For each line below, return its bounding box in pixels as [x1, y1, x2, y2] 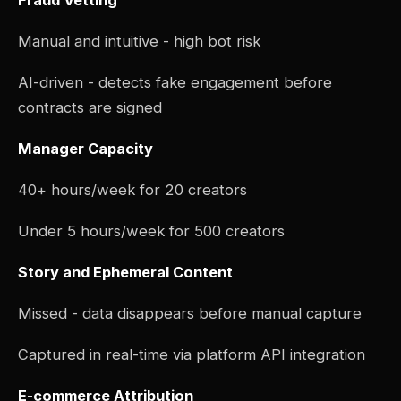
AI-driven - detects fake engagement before [18, 73, 332, 92]
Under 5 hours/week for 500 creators [18, 222, 285, 241]
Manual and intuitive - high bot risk [18, 32, 260, 51]
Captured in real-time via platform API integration [18, 346, 365, 364]
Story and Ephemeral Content [18, 263, 233, 282]
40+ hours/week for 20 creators [18, 181, 247, 200]
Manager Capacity [18, 140, 153, 158]
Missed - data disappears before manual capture [18, 304, 362, 323]
